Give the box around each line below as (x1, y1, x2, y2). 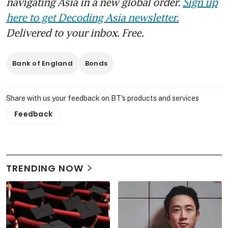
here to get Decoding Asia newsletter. (6, 11, 179, 23)
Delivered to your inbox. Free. (6, 26, 144, 39)
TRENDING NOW (6, 161, 83, 175)
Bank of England (12, 58, 73, 68)
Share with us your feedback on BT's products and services (6, 94, 199, 102)
